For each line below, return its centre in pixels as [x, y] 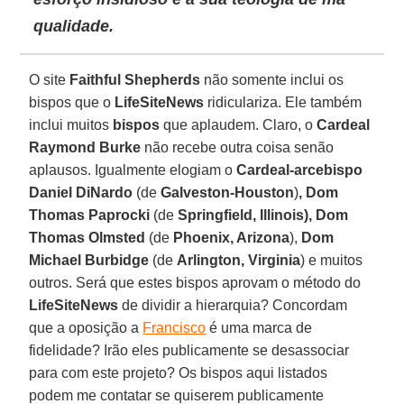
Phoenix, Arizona [232, 237]
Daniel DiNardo [81, 192]
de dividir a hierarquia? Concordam [233, 305]
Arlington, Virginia [239, 260]
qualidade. [74, 26]
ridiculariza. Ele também [283, 102]
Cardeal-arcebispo [300, 170]
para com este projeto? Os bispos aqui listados [179, 372]
